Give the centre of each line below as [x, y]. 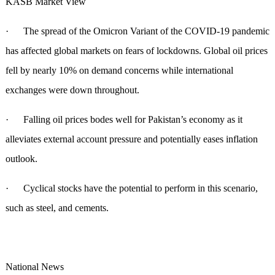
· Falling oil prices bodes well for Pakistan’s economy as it [124, 120]
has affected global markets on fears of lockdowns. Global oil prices [136, 51]
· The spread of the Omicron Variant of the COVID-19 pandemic [137, 31]
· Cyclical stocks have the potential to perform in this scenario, [131, 188]
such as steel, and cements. [57, 208]
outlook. [21, 159]
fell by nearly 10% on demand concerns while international [119, 71]
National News [34, 267]
